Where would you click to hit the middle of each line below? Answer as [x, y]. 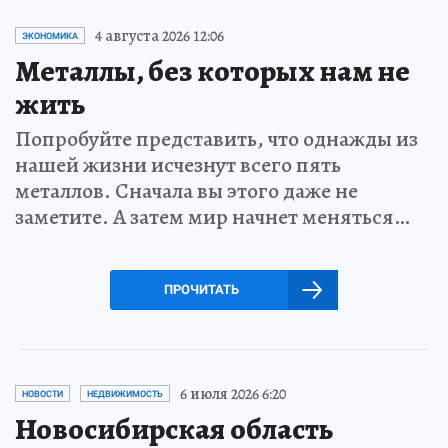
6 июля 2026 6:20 [233, 393]
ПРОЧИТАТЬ [201, 289]
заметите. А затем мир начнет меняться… [212, 216]
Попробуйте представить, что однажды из [216, 138]
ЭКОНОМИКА [50, 35]
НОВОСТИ [42, 393]
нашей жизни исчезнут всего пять [178, 164]
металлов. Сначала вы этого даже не [186, 190]
